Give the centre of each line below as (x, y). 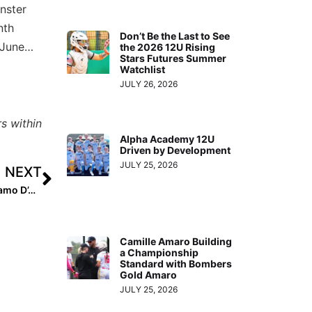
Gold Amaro (149, 275)
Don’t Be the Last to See (175, 36)
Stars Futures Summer (173, 58)
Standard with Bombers (176, 264)
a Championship (159, 253)
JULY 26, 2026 (149, 84)
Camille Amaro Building (176, 242)
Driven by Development (175, 150)
